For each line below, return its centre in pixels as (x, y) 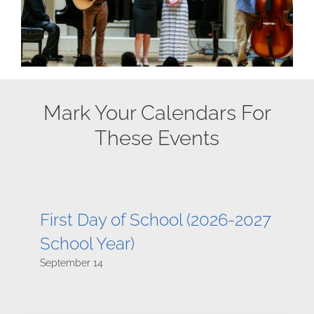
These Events (157, 138)
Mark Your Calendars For (157, 113)
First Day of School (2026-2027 (155, 220)
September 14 (71, 263)
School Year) (87, 244)
